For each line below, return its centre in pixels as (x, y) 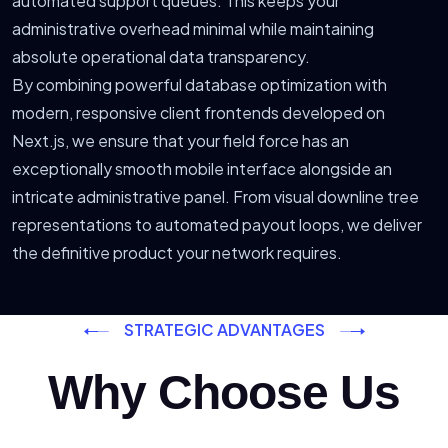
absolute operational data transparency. (161, 57)
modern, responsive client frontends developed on (198, 113)
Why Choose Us (224, 393)
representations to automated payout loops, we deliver (217, 225)
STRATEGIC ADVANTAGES (224, 330)
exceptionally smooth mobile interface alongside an (202, 169)
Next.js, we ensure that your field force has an (180, 141)
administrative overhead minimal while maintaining (193, 29)
